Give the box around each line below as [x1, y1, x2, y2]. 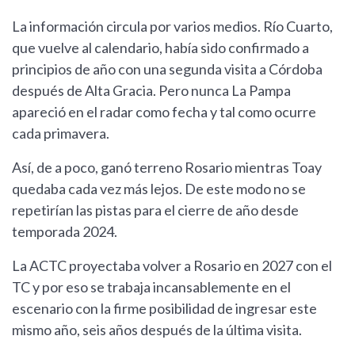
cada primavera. [12, 124, 109, 143]
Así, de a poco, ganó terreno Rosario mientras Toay [12, 158, 322, 177]
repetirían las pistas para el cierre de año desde [12, 201, 299, 219]
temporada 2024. [12, 223, 117, 241]
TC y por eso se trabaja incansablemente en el [12, 278, 291, 296]
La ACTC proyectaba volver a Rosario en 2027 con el [12, 257, 332, 275]
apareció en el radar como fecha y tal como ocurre [12, 103, 316, 121]
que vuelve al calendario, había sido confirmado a [12, 39, 309, 57]
